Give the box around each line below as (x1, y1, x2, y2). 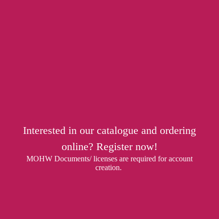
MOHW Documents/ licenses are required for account (26, 154, 193, 163)
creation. (95, 163, 124, 172)
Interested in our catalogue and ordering (23, 124, 196, 136)
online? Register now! (62, 140, 157, 153)
